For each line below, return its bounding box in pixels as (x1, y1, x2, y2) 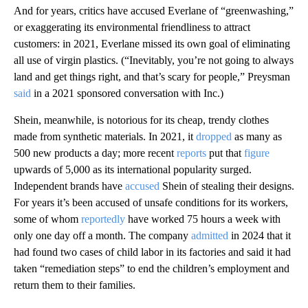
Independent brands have (14, 179, 125, 192)
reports (177, 146, 206, 159)
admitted (191, 229, 228, 241)
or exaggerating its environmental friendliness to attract (14, 21, 250, 33)
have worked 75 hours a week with (125, 212, 280, 225)
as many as (232, 130, 282, 142)
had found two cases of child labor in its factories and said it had (14, 245, 291, 258)
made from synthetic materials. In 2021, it (14, 130, 196, 142)
